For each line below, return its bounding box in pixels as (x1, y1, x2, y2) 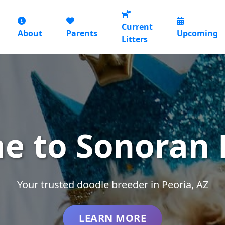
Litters (121, 34, 148, 45)
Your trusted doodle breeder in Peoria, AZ (17, 178, 208, 191)
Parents (66, 27, 97, 39)
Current (121, 21, 153, 32)
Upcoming (176, 27, 218, 39)
